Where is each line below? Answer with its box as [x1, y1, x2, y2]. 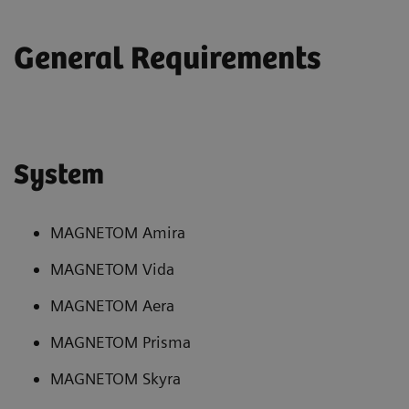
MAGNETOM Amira [50, 222, 185, 242]
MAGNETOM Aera [50, 295, 174, 315]
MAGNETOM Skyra [50, 368, 181, 388]
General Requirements [14, 41, 321, 78]
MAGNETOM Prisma [50, 331, 191, 351]
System [14, 159, 104, 192]
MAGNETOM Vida [50, 258, 174, 278]
